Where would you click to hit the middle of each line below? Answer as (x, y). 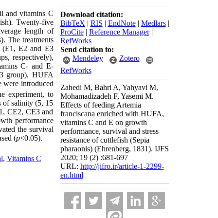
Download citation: (91, 14)
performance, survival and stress (109, 131)
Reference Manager (119, 32)
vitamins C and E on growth (103, 122)
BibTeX (73, 23)
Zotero (129, 58)
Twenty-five (33, 22)
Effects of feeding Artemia (100, 105)
